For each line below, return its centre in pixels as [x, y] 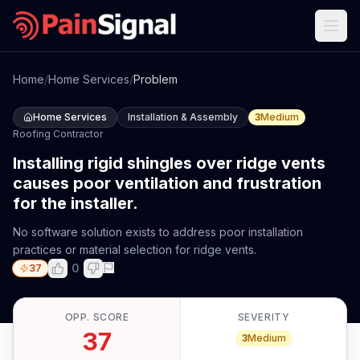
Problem [155, 79]
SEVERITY [264, 317]
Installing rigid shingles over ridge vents [169, 163]
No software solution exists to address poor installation [158, 232]
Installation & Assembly [183, 117]
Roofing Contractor [58, 134]
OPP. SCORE [97, 317]
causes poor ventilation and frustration [167, 183]
